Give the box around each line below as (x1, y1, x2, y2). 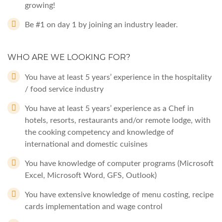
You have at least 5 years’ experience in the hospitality (25, 73, 212, 81)
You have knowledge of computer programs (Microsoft (25, 160, 214, 167)
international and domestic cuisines (25, 140, 148, 148)
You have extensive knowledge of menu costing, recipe (25, 191, 214, 199)
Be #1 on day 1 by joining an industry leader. (25, 21, 178, 29)
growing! (25, 1, 55, 9)
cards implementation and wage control (25, 203, 163, 211)
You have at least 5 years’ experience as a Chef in (25, 105, 194, 112)
